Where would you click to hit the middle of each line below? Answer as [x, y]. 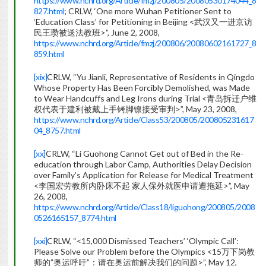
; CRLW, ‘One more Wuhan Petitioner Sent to [148, 11]
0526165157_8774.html [75, 218]
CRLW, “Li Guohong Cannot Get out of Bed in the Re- [144, 154]
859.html [49, 54]
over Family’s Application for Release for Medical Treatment [143, 175]
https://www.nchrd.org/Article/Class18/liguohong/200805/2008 [144, 207]
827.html [49, 11]
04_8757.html [57, 131]
